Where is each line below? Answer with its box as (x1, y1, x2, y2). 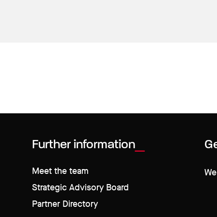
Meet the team (31, 165, 89, 177)
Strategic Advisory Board (31, 182, 129, 193)
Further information (31, 139, 135, 151)
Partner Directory (31, 198, 98, 210)
